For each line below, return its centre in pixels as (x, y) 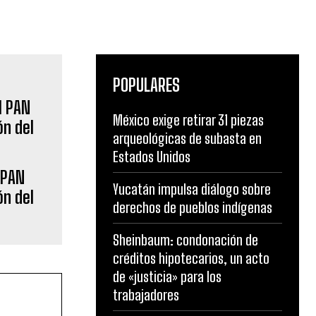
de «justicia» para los (167, 276)
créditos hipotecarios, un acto (191, 258)
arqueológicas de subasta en (187, 138)
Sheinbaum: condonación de (186, 240)
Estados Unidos (152, 157)
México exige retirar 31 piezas (188, 120)
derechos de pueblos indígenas (193, 207)
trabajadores (146, 295)
